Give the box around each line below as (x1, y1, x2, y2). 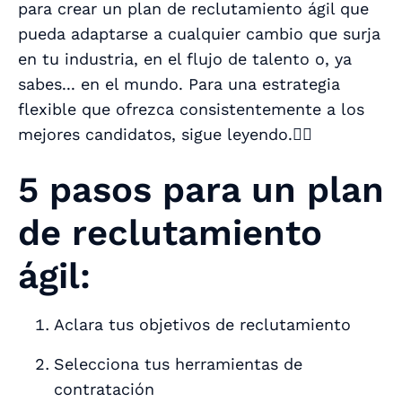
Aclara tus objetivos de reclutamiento (54, 315, 351, 335)
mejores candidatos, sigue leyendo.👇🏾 (18, 125, 312, 144)
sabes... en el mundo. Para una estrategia (18, 74, 340, 94)
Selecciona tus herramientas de (54, 354, 302, 374)
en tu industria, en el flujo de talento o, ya (18, 49, 352, 69)
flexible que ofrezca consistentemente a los (18, 100, 364, 119)
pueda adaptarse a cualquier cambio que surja (18, 24, 380, 44)
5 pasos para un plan (18, 169, 384, 212)
